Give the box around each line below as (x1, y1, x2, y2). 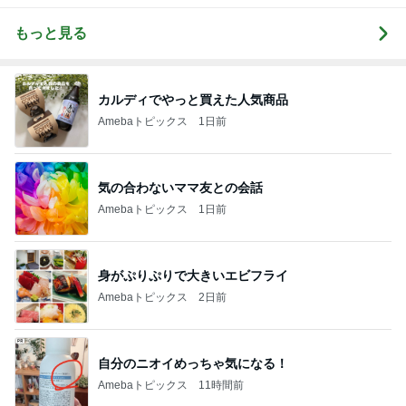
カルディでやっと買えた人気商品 (98, 92, 288, 107)
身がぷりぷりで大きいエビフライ (98, 267, 288, 283)
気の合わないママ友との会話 (98, 179, 263, 195)
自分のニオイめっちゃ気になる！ (98, 355, 288, 371)
